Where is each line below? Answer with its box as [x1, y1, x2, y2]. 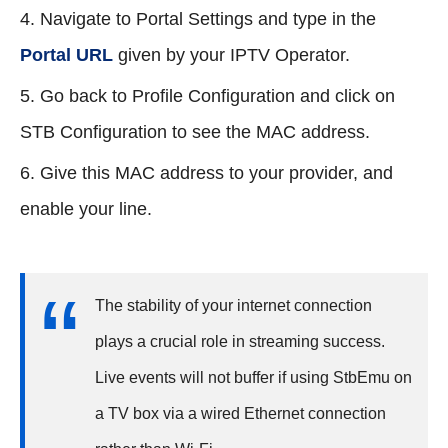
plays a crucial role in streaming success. [95, 332, 385, 350]
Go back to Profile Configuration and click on [40, 85, 395, 106]
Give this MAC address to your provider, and [40, 162, 393, 183]
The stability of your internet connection [95, 296, 372, 314]
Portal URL [20, 44, 113, 65]
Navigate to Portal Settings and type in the [40, 8, 376, 29]
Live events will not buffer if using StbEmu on [95, 368, 412, 386]
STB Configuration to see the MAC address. [20, 121, 370, 142]
